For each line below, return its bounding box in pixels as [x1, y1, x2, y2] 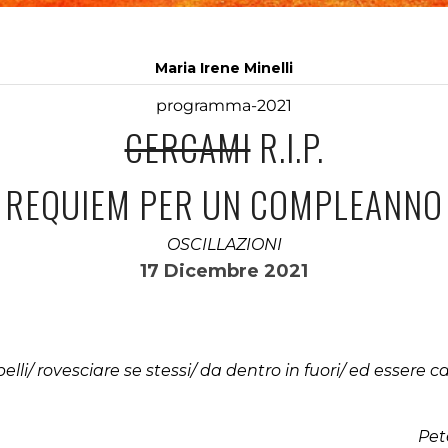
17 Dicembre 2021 [140, 260, 308, 282]
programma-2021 [156, 96, 292, 115]
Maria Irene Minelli [155, 59, 293, 77]
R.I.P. [250, 120, 324, 173]
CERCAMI [124, 120, 251, 173]
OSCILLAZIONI [166, 235, 282, 254]
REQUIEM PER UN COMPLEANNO [5, 177, 443, 230]
